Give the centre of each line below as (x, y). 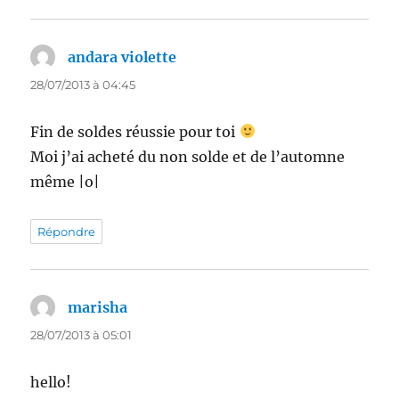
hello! (51, 382)
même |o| (65, 181)
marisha (98, 307)
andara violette (122, 57)
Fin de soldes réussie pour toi (135, 131)
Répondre (67, 231)
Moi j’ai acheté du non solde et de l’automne (188, 156)
